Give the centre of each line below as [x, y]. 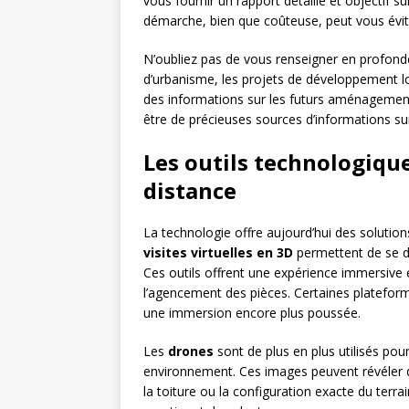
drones [191, 351]
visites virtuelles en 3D [218, 253]
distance [190, 191]
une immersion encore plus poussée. [252, 313]
